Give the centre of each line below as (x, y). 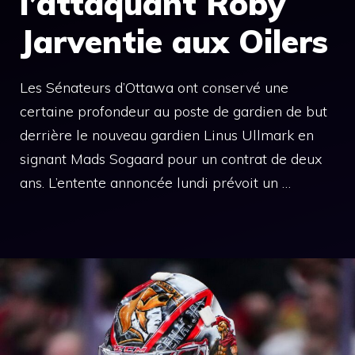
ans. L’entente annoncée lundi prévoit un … (155, 183)
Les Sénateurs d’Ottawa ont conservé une (154, 88)
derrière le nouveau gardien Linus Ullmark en (167, 135)
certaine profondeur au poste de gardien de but (174, 111)
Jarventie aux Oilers (174, 41)
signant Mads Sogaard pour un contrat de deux (171, 159)
